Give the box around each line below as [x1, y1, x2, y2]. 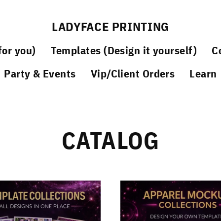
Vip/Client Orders [90, 66, 175, 81]
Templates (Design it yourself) [50, 43, 197, 58]
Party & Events [4, 66, 76, 81]
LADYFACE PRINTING [52, 18, 169, 35]
